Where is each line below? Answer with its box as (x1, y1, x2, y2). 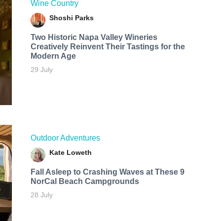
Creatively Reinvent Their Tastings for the (30, 42, 185, 51)
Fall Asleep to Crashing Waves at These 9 (30, 168, 184, 177)
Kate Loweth (49, 148, 92, 157)
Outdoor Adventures (30, 134, 100, 143)
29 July (30, 65, 53, 74)
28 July (30, 191, 53, 199)
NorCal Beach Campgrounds (30, 177, 139, 186)
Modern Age (30, 51, 76, 60)
